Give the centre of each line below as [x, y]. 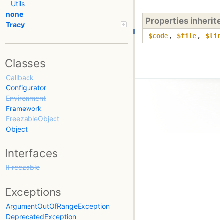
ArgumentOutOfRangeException [58, 206]
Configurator [26, 87]
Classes [25, 63]
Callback [20, 77]
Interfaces [31, 153]
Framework [24, 108]
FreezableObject [33, 118]
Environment [26, 98]
